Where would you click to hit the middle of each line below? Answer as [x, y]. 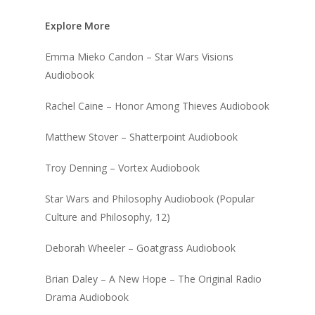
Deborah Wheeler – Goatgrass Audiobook [140, 247]
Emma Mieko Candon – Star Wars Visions [139, 56]
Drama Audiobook [87, 297]
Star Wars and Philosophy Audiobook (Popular [150, 198]
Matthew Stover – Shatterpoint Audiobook [141, 136]
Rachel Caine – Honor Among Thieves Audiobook [157, 105]
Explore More [77, 25]
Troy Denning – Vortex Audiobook [122, 167]
